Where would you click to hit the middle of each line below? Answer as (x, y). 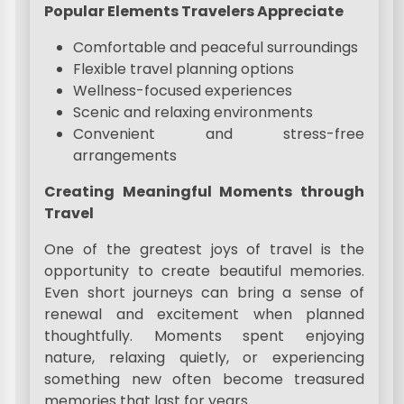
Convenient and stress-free (219, 134)
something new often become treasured (204, 379)
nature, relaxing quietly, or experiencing (204, 358)
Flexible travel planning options (184, 69)
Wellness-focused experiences (183, 91)
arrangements (125, 156)
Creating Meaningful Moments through (204, 192)
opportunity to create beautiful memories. (204, 271)
